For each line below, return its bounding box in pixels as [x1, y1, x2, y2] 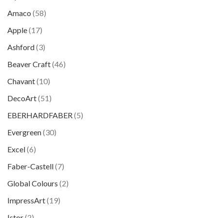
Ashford [7, 42, 35, 52]
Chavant [7, 76, 35, 86]
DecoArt [7, 93, 36, 103]
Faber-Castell [7, 162, 54, 171]
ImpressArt [7, 196, 45, 205]
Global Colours [7, 179, 58, 188]
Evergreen [7, 127, 41, 137]
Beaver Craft [7, 59, 51, 69]
